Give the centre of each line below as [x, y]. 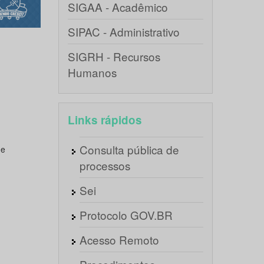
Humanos [92, 72]
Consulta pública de [129, 149]
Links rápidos [105, 120]
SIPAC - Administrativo [123, 32]
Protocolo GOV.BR [126, 215]
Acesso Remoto [119, 240]
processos [105, 165]
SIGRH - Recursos [114, 56]
